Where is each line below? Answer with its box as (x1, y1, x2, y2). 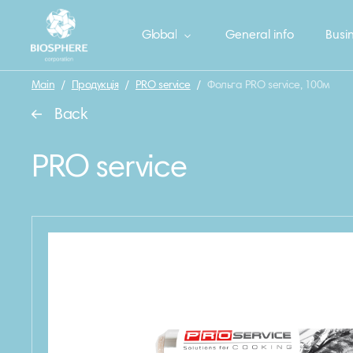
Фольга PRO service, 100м (207, 80, 330, 91)
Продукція (71, 80, 119, 91)
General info (225, 29, 294, 42)
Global (142, 29, 177, 42)
